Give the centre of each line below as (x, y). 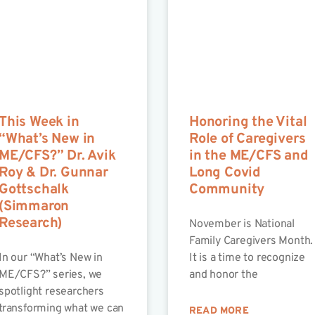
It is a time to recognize (247, 258)
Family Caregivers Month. (251, 242)
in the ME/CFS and (249, 156)
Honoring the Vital (248, 123)
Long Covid (225, 173)
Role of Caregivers (247, 140)
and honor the (223, 275)
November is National (242, 225)
